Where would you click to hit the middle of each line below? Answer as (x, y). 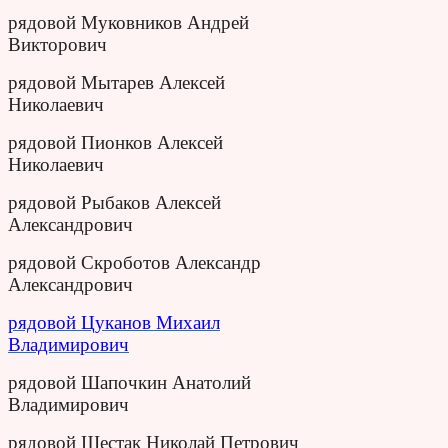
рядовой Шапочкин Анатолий (129, 382)
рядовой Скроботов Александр (134, 262)
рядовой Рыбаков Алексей (114, 202)
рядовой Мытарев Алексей (116, 82)
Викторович (57, 44)
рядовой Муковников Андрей (128, 22)
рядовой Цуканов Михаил (114, 322)
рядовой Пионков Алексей (115, 142)
